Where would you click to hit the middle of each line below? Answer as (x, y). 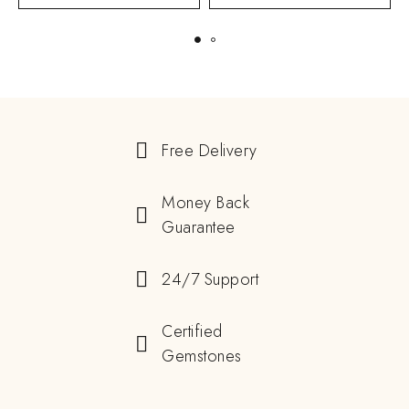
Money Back (206, 202)
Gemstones (202, 356)
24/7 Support (210, 279)
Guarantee (199, 227)
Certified (192, 331)
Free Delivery (210, 150)
